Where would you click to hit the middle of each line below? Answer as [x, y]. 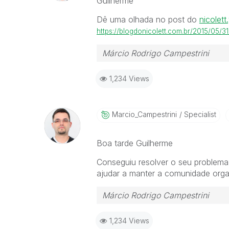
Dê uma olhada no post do [148, 19]
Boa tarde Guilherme [134, 143]
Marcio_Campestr [141, 114]
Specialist [199, 114]
